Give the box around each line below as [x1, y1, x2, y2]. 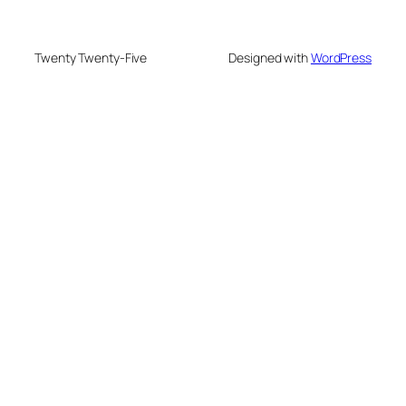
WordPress [310, 49, 372, 67]
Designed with [228, 49, 311, 67]
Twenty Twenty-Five [34, 49, 148, 67]
